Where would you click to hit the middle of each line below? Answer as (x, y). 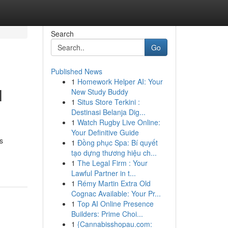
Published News (76, 71)
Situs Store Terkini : (108, 102)
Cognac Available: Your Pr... (116, 193)
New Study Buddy (99, 92)
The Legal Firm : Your (112, 163)
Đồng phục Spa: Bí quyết (117, 142)
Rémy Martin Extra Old (114, 183)
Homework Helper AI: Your (120, 81)
